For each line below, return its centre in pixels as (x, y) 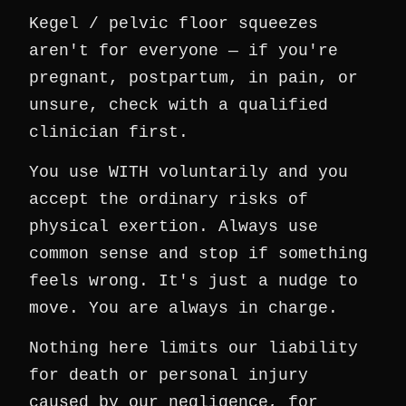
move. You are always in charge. (184, 308)
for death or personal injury (169, 375)
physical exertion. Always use (174, 227)
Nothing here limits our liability (193, 348)
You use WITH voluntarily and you (188, 172)
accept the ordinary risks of (169, 199)
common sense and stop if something (198, 254)
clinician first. (109, 132)
